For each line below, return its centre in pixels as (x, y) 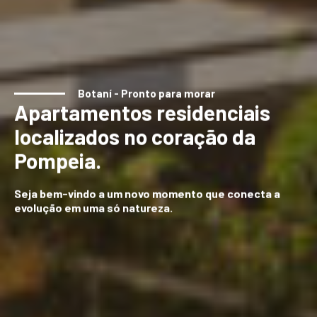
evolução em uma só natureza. (93, 204)
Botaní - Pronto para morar (146, 90)
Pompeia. (58, 157)
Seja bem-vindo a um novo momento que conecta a (147, 190)
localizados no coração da (135, 133)
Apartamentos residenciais (142, 109)
